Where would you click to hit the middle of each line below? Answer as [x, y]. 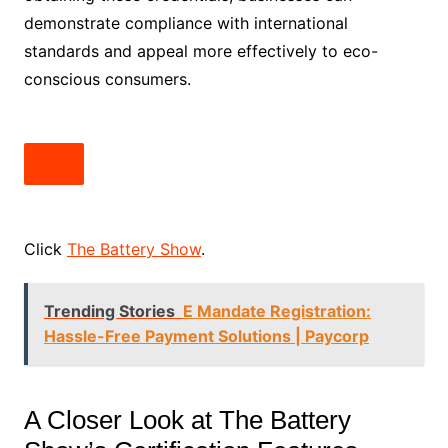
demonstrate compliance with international [185, 23]
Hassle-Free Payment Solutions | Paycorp [206, 336]
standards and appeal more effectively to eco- [200, 51]
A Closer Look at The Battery [187, 420]
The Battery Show [133, 249]
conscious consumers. [107, 79]
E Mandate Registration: [276, 311]
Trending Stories [109, 311]
